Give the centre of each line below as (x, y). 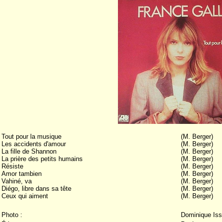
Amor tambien (22, 173)
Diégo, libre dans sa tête (36, 188)
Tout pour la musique (31, 136)
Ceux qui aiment (25, 196)
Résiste (12, 166)
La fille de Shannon (29, 151)
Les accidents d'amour (34, 144)
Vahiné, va (17, 181)
